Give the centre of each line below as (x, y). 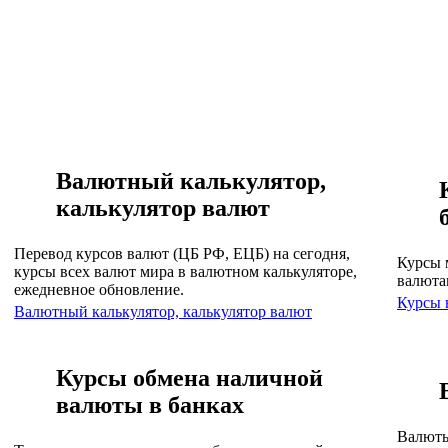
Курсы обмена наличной (189, 377)
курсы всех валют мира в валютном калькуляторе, (185, 271)
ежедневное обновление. (99, 289)
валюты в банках (150, 404)
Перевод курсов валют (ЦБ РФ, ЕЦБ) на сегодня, (182, 253)
